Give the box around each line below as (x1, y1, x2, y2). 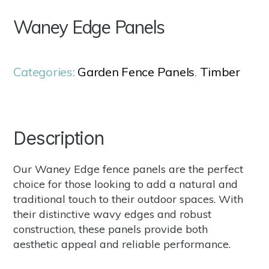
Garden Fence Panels (77, 64, 195, 80)
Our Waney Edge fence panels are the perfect (13, 162, 244, 177)
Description (13, 127, 104, 150)
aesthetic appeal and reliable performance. (13, 237, 231, 252)
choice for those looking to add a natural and (13, 177, 238, 192)
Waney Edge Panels (13, 16, 165, 39)
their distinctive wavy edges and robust (13, 207, 212, 222)
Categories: (13, 64, 78, 80)
